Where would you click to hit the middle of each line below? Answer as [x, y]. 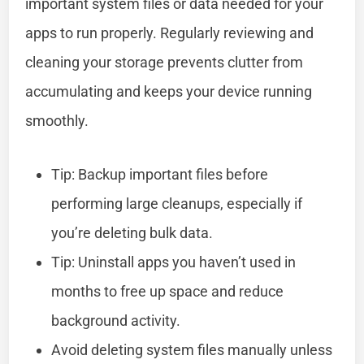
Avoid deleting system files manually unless [192, 349]
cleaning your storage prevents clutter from [165, 62]
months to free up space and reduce [168, 291]
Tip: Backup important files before [160, 174]
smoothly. [57, 120]
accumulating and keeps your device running [169, 91]
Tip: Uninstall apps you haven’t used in [174, 262]
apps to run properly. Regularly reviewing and [170, 32]
